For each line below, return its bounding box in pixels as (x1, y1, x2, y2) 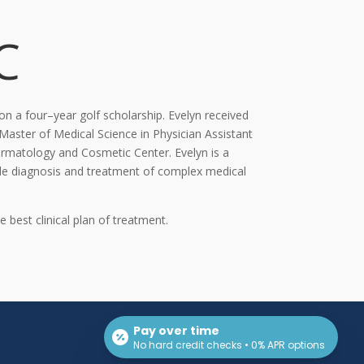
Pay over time (133, 323, 219, 339)
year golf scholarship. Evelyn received (54, 106, 249, 123)
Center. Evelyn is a (134, 144, 229, 160)
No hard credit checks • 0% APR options (133, 338, 325, 352)
